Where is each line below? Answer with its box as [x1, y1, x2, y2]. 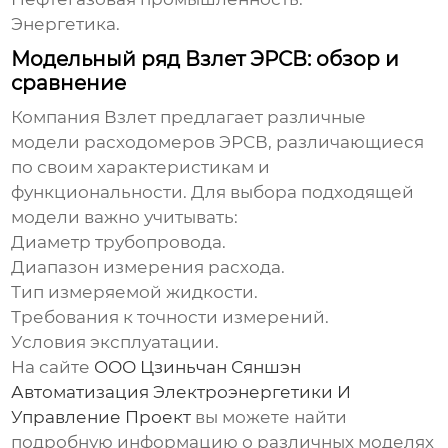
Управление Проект [11, 407, 192, 428]
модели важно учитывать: [11, 207, 239, 228]
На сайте [11, 357, 95, 378]
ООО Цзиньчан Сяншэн [94, 357, 302, 378]
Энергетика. [11, 14, 121, 35]
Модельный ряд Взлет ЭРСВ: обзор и [11, 47, 400, 72]
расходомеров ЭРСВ [84, 132, 269, 153]
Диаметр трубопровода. [11, 232, 227, 253]
